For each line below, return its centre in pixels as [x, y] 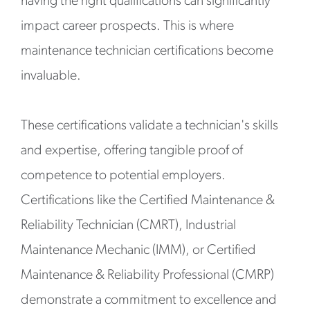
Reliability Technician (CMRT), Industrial [128, 226]
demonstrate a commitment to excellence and [149, 300]
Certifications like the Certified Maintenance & [148, 201]
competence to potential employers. [123, 176]
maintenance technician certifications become [147, 51]
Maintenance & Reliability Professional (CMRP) [147, 275]
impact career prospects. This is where [127, 26]
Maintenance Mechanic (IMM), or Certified [138, 250]
